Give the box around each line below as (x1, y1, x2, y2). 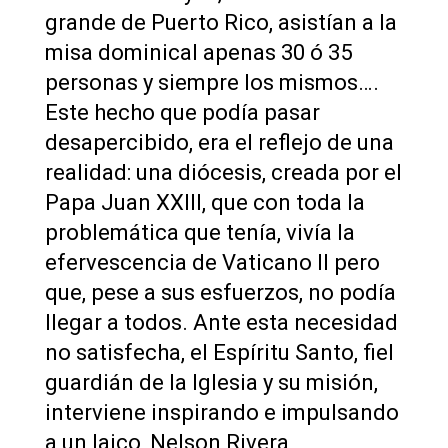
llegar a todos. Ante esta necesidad (44, 309, 398, 335)
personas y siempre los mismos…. (44, 69, 379, 95)
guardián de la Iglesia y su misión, (44, 369, 378, 395)
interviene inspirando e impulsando (44, 399, 399, 425)
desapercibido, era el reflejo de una (44, 129, 394, 155)
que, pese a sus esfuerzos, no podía (44, 279, 396, 305)
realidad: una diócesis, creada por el (44, 159, 402, 185)
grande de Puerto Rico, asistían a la (44, 9, 397, 35)
